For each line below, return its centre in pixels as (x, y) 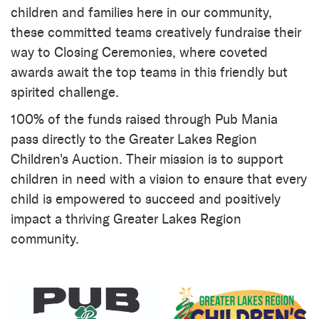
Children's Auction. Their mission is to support (147, 159)
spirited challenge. (65, 92)
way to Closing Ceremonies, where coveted (139, 52)
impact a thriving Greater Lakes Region (126, 219)
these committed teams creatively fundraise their (156, 32)
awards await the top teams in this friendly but (149, 72)
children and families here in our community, (141, 12)
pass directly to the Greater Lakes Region (134, 139)
